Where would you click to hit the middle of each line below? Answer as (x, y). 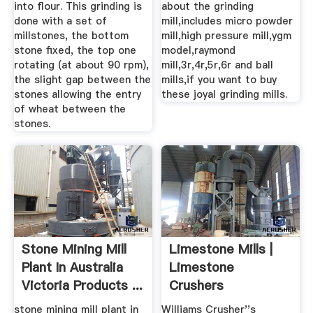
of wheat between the (70, 109)
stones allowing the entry (77, 95)
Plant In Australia (72, 267)
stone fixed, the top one (75, 51)
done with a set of (60, 21)
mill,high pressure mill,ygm (227, 36)
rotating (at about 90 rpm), (81, 65)
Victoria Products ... (82, 285)
